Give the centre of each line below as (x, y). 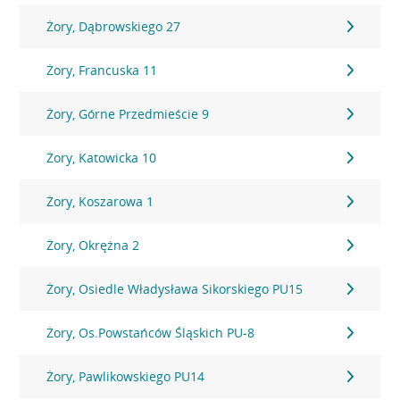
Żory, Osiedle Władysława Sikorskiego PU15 (175, 289)
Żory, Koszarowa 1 (100, 201)
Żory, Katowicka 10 (102, 158)
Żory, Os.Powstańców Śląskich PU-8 (151, 333)
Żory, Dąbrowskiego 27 (114, 26)
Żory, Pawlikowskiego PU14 (126, 376)
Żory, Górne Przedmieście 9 (128, 114)
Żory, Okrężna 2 (93, 245)
